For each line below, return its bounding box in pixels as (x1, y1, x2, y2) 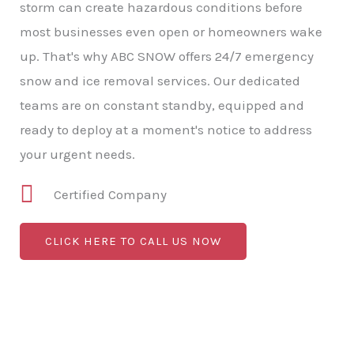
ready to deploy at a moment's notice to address (20, 121, 312, 137)
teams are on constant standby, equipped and (20, 96, 304, 113)
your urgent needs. (20, 145, 135, 162)
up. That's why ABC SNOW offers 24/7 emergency (20, 47, 314, 64)
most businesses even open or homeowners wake (20, 23, 322, 40)
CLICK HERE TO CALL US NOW (45, 233, 221, 248)
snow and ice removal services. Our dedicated (20, 72, 300, 88)
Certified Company (53, 186, 167, 202)
